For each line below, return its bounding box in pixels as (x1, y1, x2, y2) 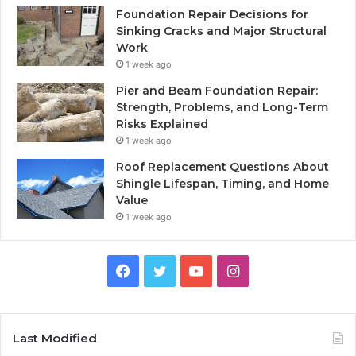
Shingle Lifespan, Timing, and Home (116, 176, 329, 191)
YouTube (203, 261, 261, 278)
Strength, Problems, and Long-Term (116, 99, 328, 114)
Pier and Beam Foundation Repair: (116, 83, 318, 98)
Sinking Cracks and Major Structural (116, 23, 327, 38)
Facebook (130, 261, 196, 278)
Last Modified (13, 330, 97, 346)
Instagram (238, 261, 307, 278)
